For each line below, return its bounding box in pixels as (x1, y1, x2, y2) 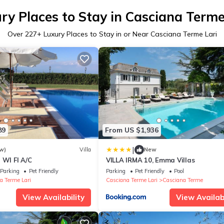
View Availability (22, 192, 84, 202)
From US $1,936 (105, 125, 158, 135)
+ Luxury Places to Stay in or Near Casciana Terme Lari (36, 29, 217, 38)
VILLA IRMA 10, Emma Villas (106, 155, 195, 164)
